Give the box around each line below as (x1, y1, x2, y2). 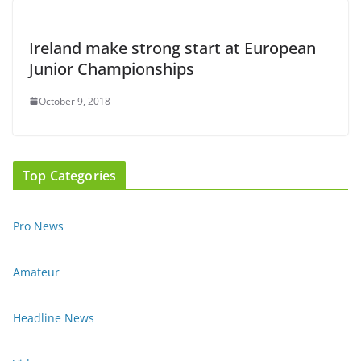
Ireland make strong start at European (29, 36, 316, 59)
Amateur (13, 263, 60, 280)
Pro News (13, 218, 64, 234)
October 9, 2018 (39, 93, 110, 108)
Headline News (13, 309, 94, 326)
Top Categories (23, 166, 117, 185)
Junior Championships (29, 57, 194, 80)
